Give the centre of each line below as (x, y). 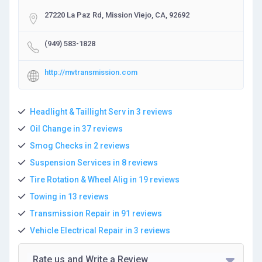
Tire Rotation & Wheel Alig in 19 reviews (105, 180)
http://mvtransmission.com (91, 72)
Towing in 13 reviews (69, 196)
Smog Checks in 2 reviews (80, 146)
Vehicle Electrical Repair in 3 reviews (100, 230)
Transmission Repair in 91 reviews (96, 213)
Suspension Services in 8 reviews (94, 163)
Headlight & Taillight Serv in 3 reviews (101, 112)
